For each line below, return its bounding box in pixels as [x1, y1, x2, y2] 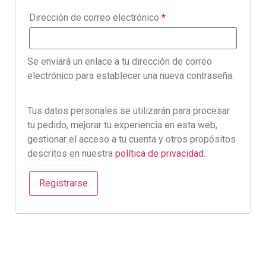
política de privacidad [115, 147, 204, 159]
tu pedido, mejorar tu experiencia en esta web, [27, 119, 217, 131]
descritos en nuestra [27, 147, 115, 159]
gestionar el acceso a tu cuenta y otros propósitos [27, 133, 236, 145]
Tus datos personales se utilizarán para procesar [27, 104, 230, 116]
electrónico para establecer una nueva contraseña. [27, 70, 234, 82]
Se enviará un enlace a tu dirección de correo [27, 56, 212, 68]
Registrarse [39, 178, 88, 189]
